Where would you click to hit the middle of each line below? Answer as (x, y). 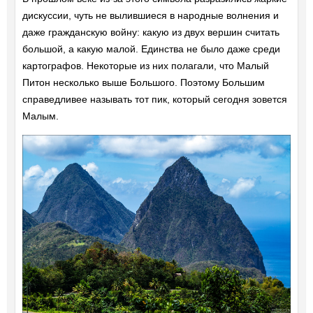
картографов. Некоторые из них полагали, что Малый (145, 65)
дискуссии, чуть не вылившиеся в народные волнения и (150, 15)
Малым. (40, 116)
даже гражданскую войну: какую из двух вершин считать (151, 32)
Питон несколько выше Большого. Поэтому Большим (143, 82)
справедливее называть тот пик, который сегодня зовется (154, 99)
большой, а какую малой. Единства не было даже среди (151, 49)
